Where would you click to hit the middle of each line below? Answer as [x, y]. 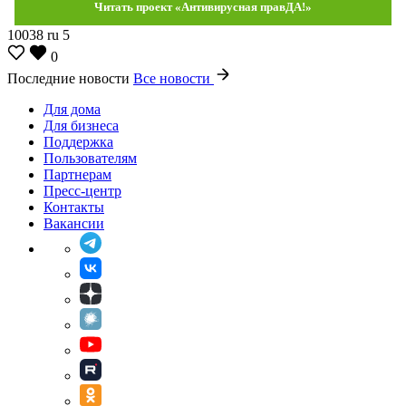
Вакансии [74, 223]
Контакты [74, 207]
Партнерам [77, 174]
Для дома [72, 109]
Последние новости [70, 78]
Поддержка [78, 141]
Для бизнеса [81, 125]
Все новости [174, 78]
